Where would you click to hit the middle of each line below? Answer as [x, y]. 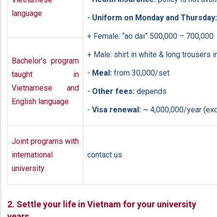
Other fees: [113, 91]
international [32, 155]
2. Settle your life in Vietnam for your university [102, 204]
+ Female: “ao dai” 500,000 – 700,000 [150, 36]
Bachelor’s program [45, 61]
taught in [45, 74]
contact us [105, 155]
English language [40, 101]
